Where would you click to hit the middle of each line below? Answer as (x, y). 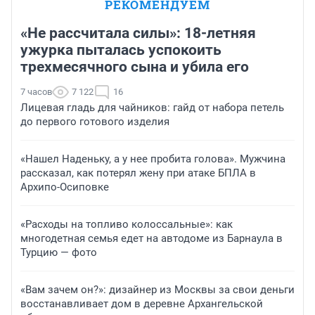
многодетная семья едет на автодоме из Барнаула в (152, 239)
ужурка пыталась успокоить (121, 50)
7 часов (36, 92)
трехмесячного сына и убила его (135, 67)
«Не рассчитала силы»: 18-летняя (138, 33)
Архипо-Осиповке (65, 187)
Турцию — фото (59, 253)
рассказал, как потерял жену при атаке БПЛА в (138, 173)
